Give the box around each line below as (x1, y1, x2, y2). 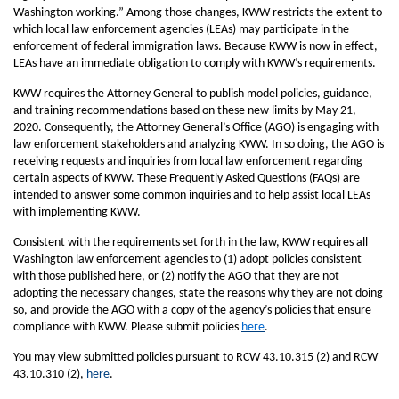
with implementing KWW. (13, 206, 141, 219)
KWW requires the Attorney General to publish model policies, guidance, (13, 87, 372, 101)
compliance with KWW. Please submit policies (13, 321, 241, 334)
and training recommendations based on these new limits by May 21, (13, 104, 356, 118)
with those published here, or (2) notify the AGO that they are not (13, 270, 339, 283)
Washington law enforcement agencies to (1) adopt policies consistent (13, 253, 362, 266)
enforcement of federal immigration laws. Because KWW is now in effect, (13, 40, 378, 53)
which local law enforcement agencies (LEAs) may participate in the (13, 23, 349, 37)
